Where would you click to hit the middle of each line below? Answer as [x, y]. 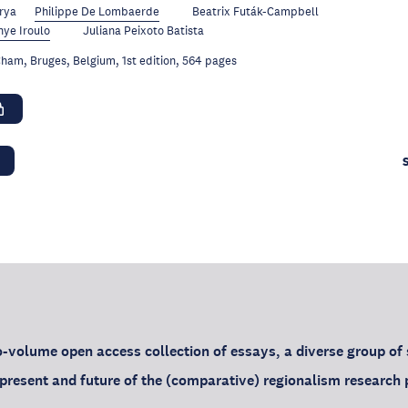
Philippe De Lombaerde [97, 12]
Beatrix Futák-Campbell [255, 12]
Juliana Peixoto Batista [143, 31]
